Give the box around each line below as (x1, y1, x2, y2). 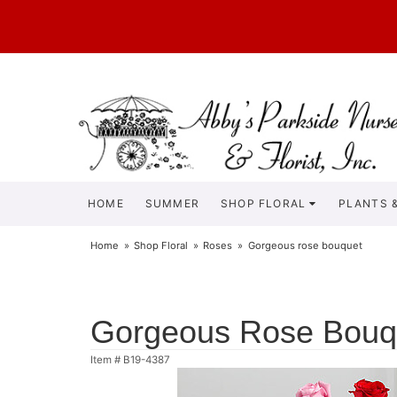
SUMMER (144, 197, 200, 210)
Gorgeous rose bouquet (247, 239, 362, 252)
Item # (90, 354, 123, 366)
